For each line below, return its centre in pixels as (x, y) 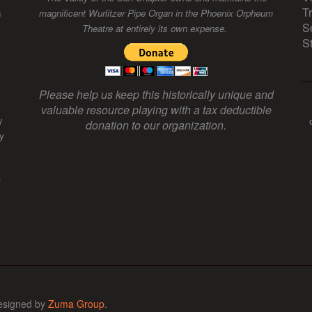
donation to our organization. (156, 125)
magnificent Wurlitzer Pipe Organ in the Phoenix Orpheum (156, 13)
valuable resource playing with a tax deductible (156, 110)
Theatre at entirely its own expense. (156, 29)
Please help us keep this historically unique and (156, 95)
